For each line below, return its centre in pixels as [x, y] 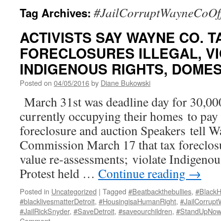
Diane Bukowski [126, 83]
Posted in [35, 191]
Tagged [114, 191]
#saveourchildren [145, 211]
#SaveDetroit [94, 211]
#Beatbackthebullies [160, 191]
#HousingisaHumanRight [137, 201]
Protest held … [59, 173]
